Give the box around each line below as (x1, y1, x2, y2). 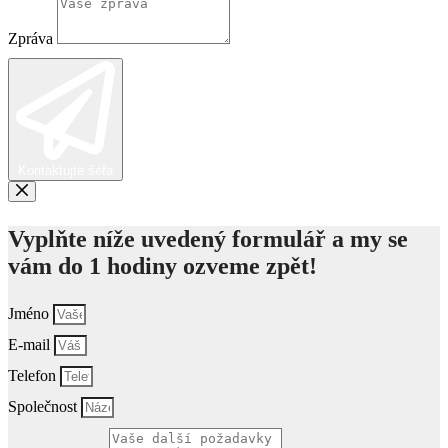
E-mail (8, 335, 54, 353)
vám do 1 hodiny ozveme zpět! (8, 252, 317, 279)
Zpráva (8, 29, 57, 47)
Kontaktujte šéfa (18, 162, 113, 178)
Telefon (8, 366, 60, 384)
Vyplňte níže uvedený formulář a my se (8, 225, 408, 252)
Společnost (8, 397, 81, 415)
